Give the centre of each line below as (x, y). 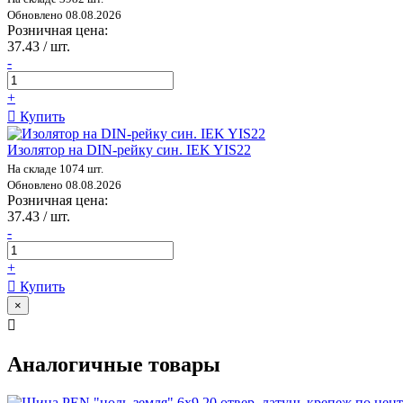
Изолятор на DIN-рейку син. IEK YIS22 (129, 149)
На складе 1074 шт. (55, 168)
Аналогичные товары (114, 364)
